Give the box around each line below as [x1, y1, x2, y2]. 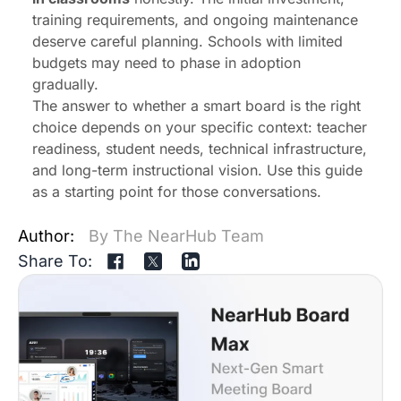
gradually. [32, 74, 98, 93]
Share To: [18, 251, 92, 270]
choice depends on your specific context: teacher [32, 117, 367, 136]
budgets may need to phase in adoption [32, 53, 301, 72]
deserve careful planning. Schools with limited [32, 31, 343, 50]
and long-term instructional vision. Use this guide [32, 160, 363, 179]
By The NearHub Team [89, 226, 264, 245]
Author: [18, 226, 74, 245]
